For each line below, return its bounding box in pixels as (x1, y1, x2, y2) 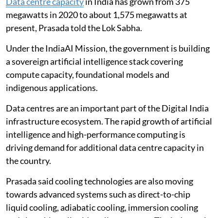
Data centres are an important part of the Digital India (6, 102, 209, 113)
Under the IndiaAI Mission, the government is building (6, 42, 210, 54)
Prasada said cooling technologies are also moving (6, 175, 193, 186)
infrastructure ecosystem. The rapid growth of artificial (6, 115, 212, 127)
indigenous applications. (6, 82, 98, 93)
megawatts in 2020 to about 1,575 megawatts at (6, 9, 187, 20)
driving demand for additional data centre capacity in (6, 142, 204, 153)
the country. (6, 155, 51, 166)
